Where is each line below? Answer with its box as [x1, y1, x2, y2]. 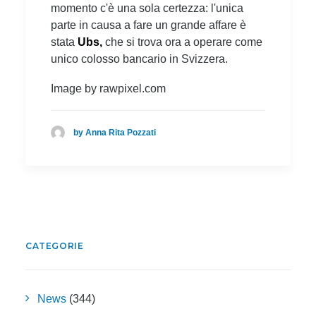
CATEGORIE [25, 241, 84, 251]
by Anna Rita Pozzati [73, 127, 156, 138]
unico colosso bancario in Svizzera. [51, 52, 228, 65]
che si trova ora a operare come [105, 35, 262, 48]
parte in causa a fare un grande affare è [51, 18, 246, 31]
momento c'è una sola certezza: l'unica [51, 1, 243, 14]
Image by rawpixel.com [51, 82, 166, 95]
